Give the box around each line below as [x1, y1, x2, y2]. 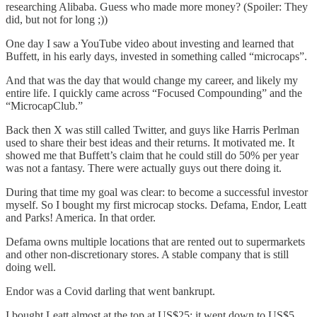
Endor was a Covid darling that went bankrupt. [6, 284, 215, 297]
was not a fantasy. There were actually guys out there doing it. [6, 161, 282, 174]
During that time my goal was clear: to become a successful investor [6, 185, 308, 198]
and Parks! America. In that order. [6, 211, 156, 224]
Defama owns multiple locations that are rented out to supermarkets [6, 235, 305, 248]
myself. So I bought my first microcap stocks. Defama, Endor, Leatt [6, 198, 306, 211]
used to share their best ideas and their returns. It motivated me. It [6, 136, 294, 149]
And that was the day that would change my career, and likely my [6, 74, 298, 86]
